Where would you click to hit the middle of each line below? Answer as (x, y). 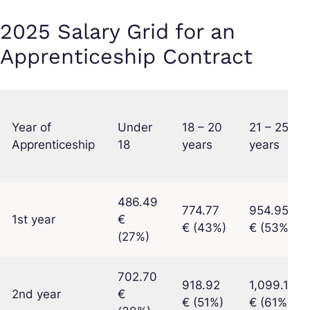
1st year (34, 220)
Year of (31, 128)
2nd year (36, 294)
